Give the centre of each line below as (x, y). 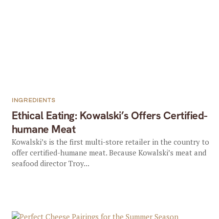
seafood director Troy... (50, 163)
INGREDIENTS (33, 100)
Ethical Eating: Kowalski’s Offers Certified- (109, 116)
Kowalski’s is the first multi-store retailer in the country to (110, 142)
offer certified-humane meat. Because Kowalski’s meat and (109, 153)
